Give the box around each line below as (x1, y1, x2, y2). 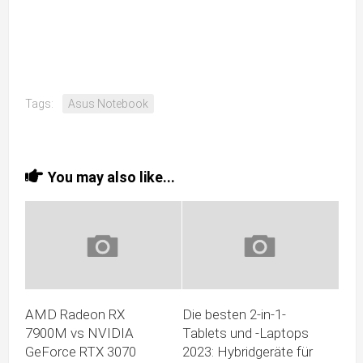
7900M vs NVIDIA (25, 324, 134, 341)
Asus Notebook (68, 97, 148, 110)
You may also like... (48, 169, 175, 186)
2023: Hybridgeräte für (182, 343, 313, 360)
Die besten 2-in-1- (182, 305, 286, 322)
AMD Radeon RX (25, 305, 125, 322)
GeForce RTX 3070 (25, 343, 136, 360)
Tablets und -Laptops (182, 324, 309, 341)
